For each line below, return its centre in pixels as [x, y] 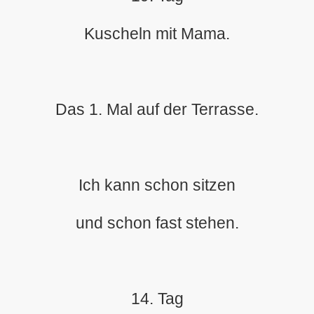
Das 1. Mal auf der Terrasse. [157, 109]
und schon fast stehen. [157, 223]
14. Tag [157, 299]
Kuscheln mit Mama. [157, 34]
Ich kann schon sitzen [157, 185]
